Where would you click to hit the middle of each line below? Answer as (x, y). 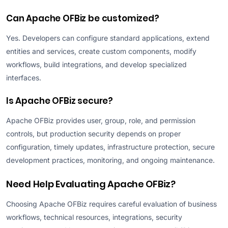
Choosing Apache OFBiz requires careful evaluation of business (111, 204)
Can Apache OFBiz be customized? (83, 18)
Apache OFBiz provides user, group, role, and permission (101, 120)
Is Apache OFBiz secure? (60, 101)
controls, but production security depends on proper (93, 133)
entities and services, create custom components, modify (101, 51)
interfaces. (24, 77)
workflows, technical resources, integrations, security (94, 217)
